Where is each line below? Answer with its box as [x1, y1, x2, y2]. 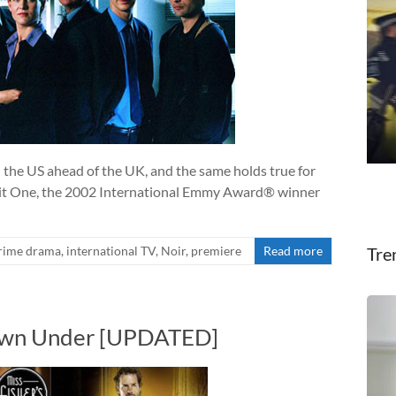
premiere [191, 243, 241, 259]
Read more [263, 243, 324, 259]
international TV [66, 243, 156, 259]
